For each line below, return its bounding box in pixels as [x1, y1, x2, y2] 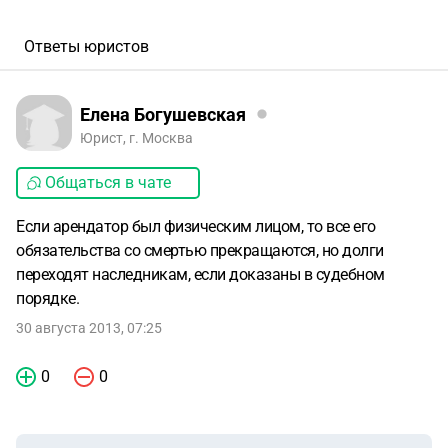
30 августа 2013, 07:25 [16, 320, 162, 336]
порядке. [16, 289, 79, 308]
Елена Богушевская [80, 103, 246, 125]
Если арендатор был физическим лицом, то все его [16, 217, 376, 236]
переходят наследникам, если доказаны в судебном [16, 265, 385, 284]
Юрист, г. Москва [80, 130, 193, 146]
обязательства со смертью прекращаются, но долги [16, 241, 384, 260]
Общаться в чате [45, 173, 171, 192]
